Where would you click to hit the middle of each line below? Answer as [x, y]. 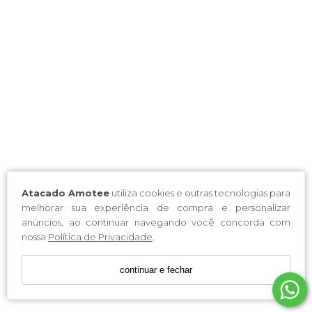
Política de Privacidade [100, 237]
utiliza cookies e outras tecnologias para [200, 193]
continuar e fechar [156, 270]
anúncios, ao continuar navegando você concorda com [156, 223]
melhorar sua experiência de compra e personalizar [156, 208]
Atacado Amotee [65, 193]
